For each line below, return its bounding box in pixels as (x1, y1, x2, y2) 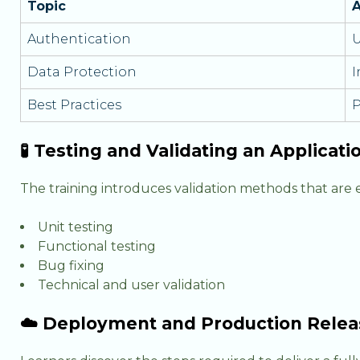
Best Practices (27, 97, 121, 112)
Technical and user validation (38, 277, 225, 292)
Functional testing (38, 239, 156, 254)
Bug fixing (38, 258, 104, 273)
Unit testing (38, 219, 113, 235)
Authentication (27, 31, 131, 47)
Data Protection (27, 64, 137, 80)
